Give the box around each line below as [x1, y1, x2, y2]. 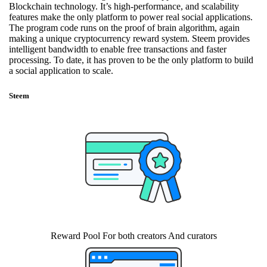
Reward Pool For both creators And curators [50, 230, 217, 241]
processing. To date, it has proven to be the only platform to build [9, 55, 253, 66]
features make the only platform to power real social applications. [9, 12, 253, 23]
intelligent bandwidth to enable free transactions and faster [9, 44, 226, 55]
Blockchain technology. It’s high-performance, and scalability [9, 1, 239, 12]
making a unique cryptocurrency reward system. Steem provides [9, 33, 250, 44]
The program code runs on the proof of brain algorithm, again [9, 23, 240, 33]
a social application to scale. [9, 66, 113, 76]
